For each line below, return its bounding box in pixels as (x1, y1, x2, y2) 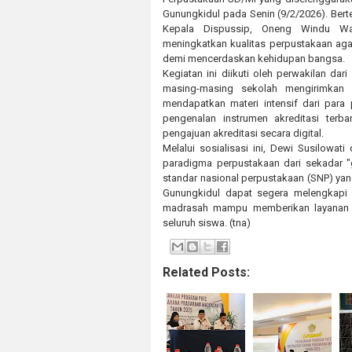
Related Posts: (163, 265, 250, 280)
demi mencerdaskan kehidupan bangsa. (163, 52, 345, 64)
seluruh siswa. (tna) (163, 216, 251, 229)
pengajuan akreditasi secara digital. (163, 126, 324, 139)
